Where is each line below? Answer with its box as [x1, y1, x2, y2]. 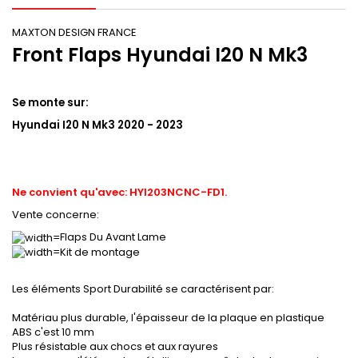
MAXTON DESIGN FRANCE [12, 25, 137, 41]
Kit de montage [60, 244, 140, 260]
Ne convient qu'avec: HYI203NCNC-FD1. [12, 185, 227, 201]
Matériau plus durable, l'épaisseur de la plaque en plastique [12, 310, 324, 326]
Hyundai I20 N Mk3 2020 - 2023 [12, 117, 183, 133]
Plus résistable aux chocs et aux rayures [12, 339, 218, 355]
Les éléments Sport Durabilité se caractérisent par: [12, 281, 274, 297]
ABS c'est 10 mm [12, 324, 94, 340]
